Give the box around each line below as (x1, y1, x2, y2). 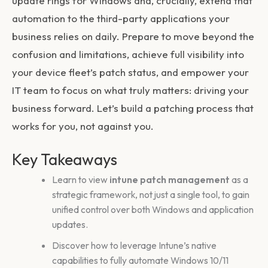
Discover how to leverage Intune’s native (51, 239, 217, 251)
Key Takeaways (12, 149, 117, 169)
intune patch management (109, 173, 230, 185)
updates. (51, 218, 88, 230)
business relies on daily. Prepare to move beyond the (12, 29, 254, 42)
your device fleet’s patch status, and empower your (12, 65, 249, 78)
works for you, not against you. (12, 119, 154, 132)
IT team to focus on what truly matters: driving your (12, 83, 249, 96)
